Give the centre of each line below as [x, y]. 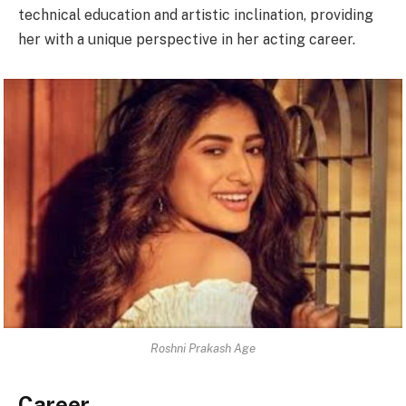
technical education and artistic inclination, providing [196, 14]
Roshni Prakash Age [203, 348]
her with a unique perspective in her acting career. [187, 39]
